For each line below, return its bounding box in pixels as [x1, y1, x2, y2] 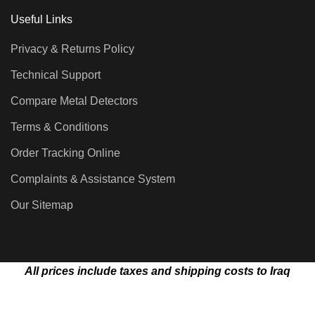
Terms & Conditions [11, 121, 108, 134]
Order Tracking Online [11, 147, 120, 160]
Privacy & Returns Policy [11, 43, 134, 56]
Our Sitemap [11, 199, 73, 212]
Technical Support [11, 69, 101, 82]
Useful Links [11, 13, 72, 26]
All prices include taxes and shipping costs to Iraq [25, 265, 290, 278]
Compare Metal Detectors [11, 95, 138, 108]
